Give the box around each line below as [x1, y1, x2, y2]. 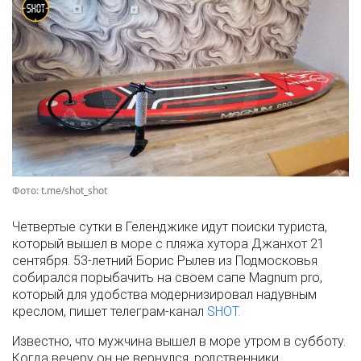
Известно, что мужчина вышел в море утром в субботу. [12, 333, 346, 349]
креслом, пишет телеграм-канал [12, 303, 207, 319]
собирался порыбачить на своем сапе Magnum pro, [12, 269, 322, 285]
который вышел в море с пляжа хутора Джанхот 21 [12, 235, 325, 251]
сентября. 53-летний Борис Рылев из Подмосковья [12, 252, 317, 268]
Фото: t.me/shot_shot [12, 183, 107, 197]
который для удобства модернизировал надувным [12, 286, 317, 302]
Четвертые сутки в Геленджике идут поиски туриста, [12, 218, 327, 234]
